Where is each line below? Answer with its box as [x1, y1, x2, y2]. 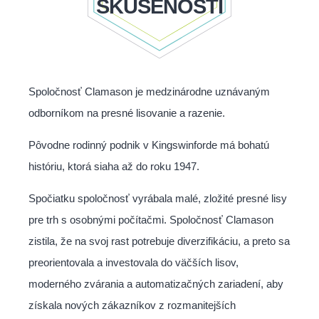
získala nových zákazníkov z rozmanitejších [28, 298, 236, 311]
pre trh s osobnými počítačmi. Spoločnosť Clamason [28, 213, 273, 226]
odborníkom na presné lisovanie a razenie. [28, 106, 225, 119]
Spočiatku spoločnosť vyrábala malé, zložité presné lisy [28, 192, 287, 204]
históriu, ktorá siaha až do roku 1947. [28, 159, 199, 172]
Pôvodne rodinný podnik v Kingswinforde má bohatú [28, 138, 269, 151]
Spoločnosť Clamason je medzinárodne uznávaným [28, 85, 270, 98]
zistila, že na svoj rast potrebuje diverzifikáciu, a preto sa [28, 234, 290, 247]
